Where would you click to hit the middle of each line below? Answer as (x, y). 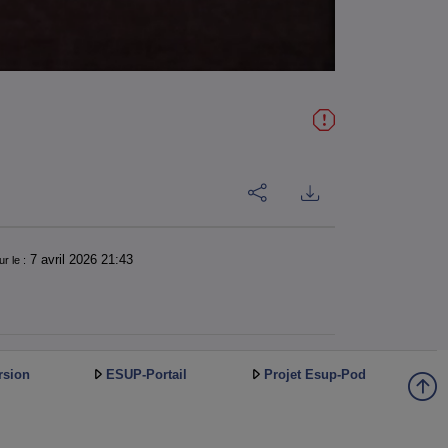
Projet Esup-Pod (315, 375)
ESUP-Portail (147, 375)
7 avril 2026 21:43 (80, 260)
